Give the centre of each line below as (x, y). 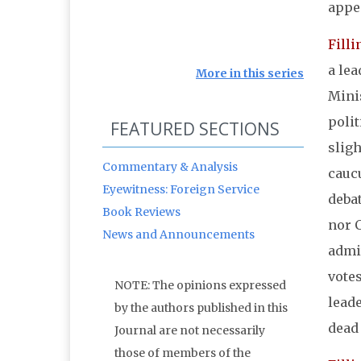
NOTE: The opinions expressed (200, 286)
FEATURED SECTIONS (195, 129)
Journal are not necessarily (190, 331)
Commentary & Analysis (170, 167)
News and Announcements (178, 235)
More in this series (250, 74)
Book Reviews (141, 212)
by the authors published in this (201, 308)
